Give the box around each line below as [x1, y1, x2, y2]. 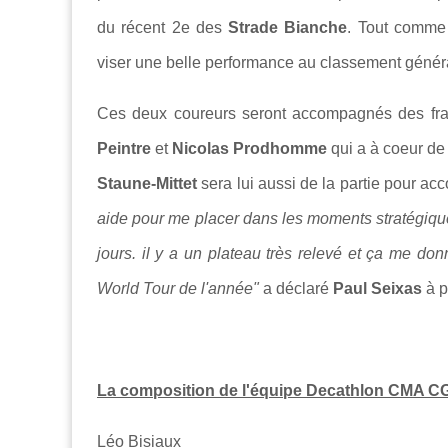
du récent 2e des [97, 19, 228, 37]
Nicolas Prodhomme [172, 140, 327, 158]
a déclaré [259, 280, 333, 298]
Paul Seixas [333, 280, 422, 298]
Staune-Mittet [97, 175, 197, 193]
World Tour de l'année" [97, 280, 259, 298]
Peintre [97, 140, 151, 158]
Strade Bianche [228, 19, 348, 37]
